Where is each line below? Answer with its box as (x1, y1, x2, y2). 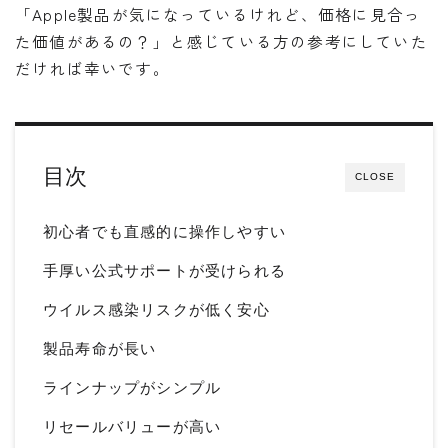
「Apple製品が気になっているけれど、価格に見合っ (15, 3, 422, 26)
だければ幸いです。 (15, 57, 170, 80)
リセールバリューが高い (43, 418, 222, 436)
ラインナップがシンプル (43, 379, 222, 397)
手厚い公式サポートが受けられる (43, 262, 286, 280)
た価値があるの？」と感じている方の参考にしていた (15, 30, 428, 53)
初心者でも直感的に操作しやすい (43, 223, 287, 241)
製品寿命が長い (43, 340, 157, 358)
